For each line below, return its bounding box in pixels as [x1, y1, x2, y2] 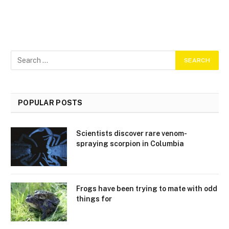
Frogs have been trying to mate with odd [76, 185, 217, 193]
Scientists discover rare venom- [76, 129, 187, 138]
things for [76, 195, 112, 203]
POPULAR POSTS [18, 99, 83, 107]
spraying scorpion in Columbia [76, 140, 184, 148]
